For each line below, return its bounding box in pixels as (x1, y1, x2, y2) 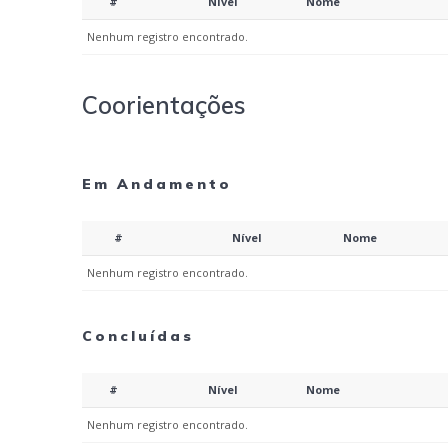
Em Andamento (82, 175, 233, 194)
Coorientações (82, 90, 247, 121)
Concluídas (82, 327, 195, 346)
